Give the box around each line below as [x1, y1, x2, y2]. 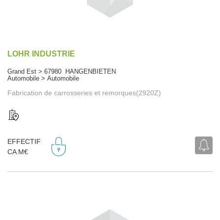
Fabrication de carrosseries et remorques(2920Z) [7, 88, 161, 97]
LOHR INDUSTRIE [7, 49, 75, 58]
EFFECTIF [7, 137, 41, 146]
